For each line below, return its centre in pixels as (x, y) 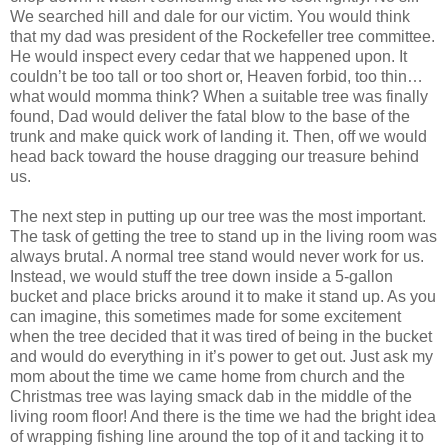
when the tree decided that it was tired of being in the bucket (221, 336)
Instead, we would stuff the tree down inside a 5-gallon (201, 276)
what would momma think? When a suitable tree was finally (219, 96)
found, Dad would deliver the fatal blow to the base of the (210, 116)
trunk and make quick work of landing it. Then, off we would (218, 136)
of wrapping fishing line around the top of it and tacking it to (217, 436)
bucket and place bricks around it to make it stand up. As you (223, 296)
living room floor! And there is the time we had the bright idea (223, 416)
